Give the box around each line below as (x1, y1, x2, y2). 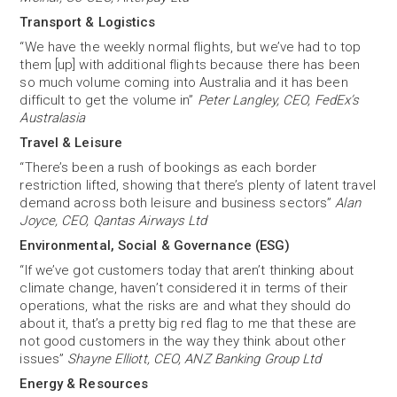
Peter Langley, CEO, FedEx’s (197, 92, 360, 108)
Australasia (19, 110, 86, 126)
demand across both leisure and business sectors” (19, 195, 336, 211)
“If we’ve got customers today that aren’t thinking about (19, 262, 354, 278)
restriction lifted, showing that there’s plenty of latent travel (19, 177, 376, 193)
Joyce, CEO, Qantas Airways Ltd (19, 213, 207, 229)
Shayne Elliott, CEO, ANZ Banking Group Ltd (67, 351, 322, 367)
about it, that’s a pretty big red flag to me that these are (19, 315, 357, 331)
